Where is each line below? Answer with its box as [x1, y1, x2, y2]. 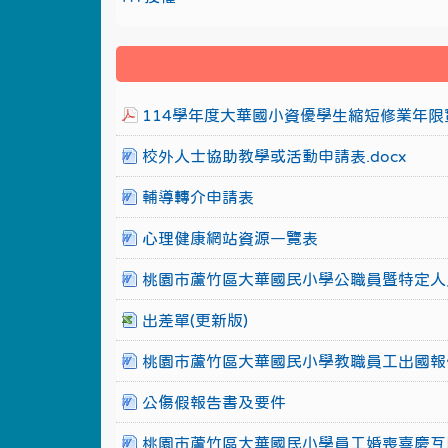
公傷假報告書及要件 [141, 394, 286, 410]
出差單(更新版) [141, 312, 248, 328]
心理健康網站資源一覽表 [141, 230, 318, 246]
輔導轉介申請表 [141, 189, 254, 205]
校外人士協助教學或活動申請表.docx [141, 148, 406, 164]
